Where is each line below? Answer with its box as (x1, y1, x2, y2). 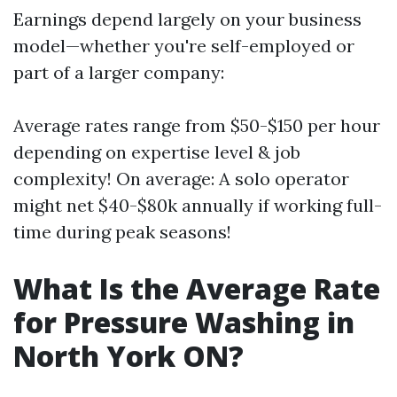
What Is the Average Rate (13, 269, 380, 307)
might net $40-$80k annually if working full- (13, 194, 382, 216)
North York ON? (13, 337, 244, 375)
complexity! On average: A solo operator (13, 167, 349, 190)
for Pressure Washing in (13, 303, 354, 341)
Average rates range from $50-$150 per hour (13, 114, 380, 136)
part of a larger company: (13, 61, 224, 83)
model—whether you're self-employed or (13, 35, 354, 57)
